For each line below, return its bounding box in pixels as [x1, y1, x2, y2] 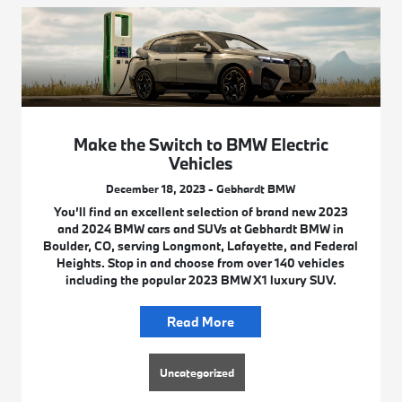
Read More [167, 313, 235, 331]
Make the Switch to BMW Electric [73, 134, 328, 156]
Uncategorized [160, 365, 235, 380]
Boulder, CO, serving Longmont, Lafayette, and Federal [43, 238, 359, 255]
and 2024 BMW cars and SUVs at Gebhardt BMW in [57, 221, 345, 238]
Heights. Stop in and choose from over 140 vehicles [57, 255, 345, 272]
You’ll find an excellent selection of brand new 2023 [53, 204, 348, 221]
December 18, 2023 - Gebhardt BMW [106, 181, 296, 197]
